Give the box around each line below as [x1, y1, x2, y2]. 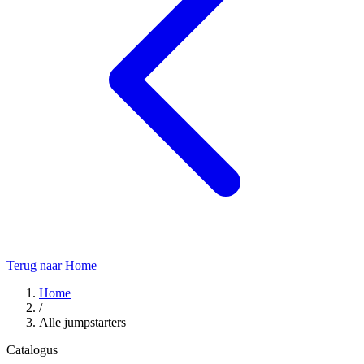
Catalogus [6, 343, 58, 357]
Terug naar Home [6, 258, 97, 272]
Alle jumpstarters [39, 315, 126, 329]
